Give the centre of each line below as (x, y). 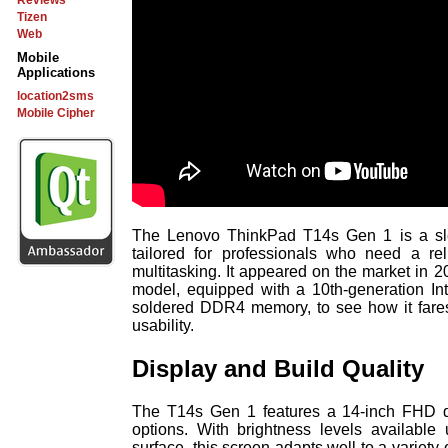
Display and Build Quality (278, 368)
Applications (56, 72)
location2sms (55, 96)
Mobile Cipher (56, 113)
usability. (163, 325)
